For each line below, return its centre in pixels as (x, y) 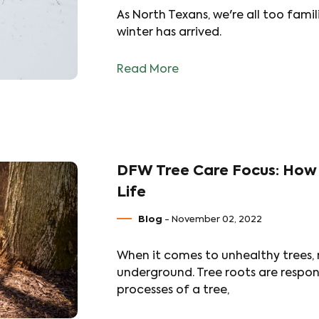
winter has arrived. (169, 33)
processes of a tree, (173, 291)
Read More (148, 70)
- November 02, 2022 (212, 220)
